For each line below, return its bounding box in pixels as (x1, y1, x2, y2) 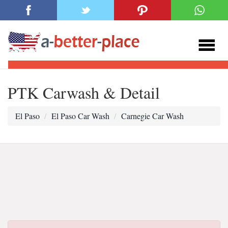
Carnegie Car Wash (121, 110, 184, 121)
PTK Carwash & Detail (8, 81, 160, 103)
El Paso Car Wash (51, 110, 109, 121)
